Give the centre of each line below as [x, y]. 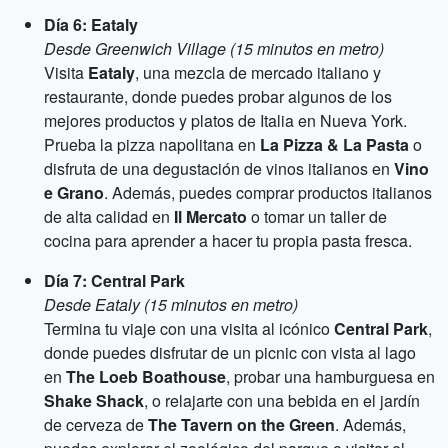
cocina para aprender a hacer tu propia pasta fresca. [228, 240]
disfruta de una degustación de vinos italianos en [219, 168]
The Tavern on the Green [241, 424]
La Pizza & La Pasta [334, 144]
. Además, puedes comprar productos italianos [268, 192]
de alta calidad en [109, 216]
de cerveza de [96, 424]
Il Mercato [210, 216]
